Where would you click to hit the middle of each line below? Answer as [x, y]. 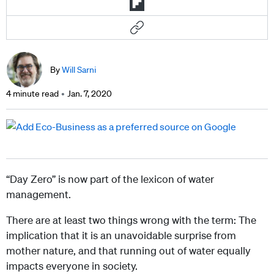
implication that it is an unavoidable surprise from [121, 235]
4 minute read [32, 94]
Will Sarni [79, 70]
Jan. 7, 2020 [90, 94]
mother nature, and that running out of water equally [128, 251]
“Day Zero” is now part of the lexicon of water [110, 179]
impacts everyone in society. [72, 266]
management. [39, 194]
